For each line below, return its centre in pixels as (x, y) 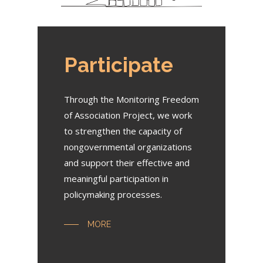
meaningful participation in (116, 178)
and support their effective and (127, 162)
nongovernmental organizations (128, 146)
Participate (118, 65)
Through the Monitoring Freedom (131, 99)
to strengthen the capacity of (123, 131)
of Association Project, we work (128, 115)
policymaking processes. (113, 194)
